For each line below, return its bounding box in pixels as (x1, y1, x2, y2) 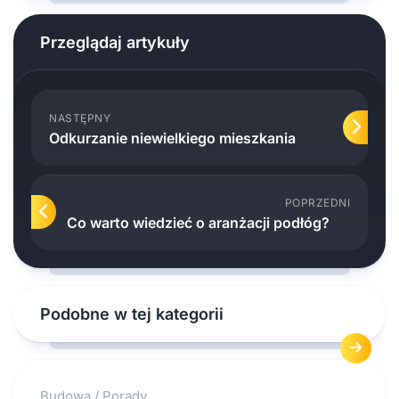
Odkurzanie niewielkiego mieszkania (49, 128, 296, 147)
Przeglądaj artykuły (40, 32, 190, 52)
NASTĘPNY (49, 110, 110, 125)
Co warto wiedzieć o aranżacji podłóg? (67, 213, 330, 232)
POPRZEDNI (284, 195, 350, 209)
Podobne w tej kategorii (40, 304, 224, 323)
